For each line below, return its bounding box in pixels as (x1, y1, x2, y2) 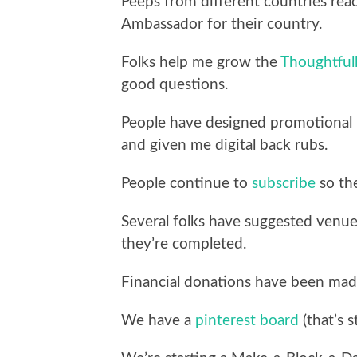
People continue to (121, 175, 252, 191)
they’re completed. (121, 236, 246, 252)
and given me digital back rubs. (121, 137, 328, 153)
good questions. (121, 76, 228, 92)
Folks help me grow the (121, 54, 280, 70)
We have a (121, 312, 195, 328)
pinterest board (195, 312, 299, 328)
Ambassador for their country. (121, 16, 322, 32)
